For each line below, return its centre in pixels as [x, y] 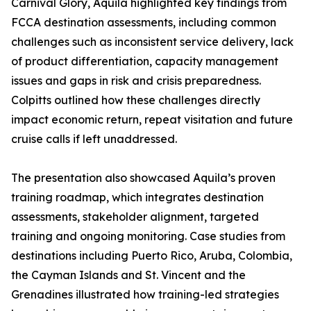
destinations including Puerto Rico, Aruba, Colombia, [152, 255]
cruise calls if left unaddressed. [94, 139]
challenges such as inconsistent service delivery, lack [152, 42]
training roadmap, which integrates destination [137, 197]
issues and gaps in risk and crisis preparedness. [136, 81]
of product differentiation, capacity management [145, 61]
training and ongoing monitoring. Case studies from [148, 236]
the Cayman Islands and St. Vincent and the [128, 275]
